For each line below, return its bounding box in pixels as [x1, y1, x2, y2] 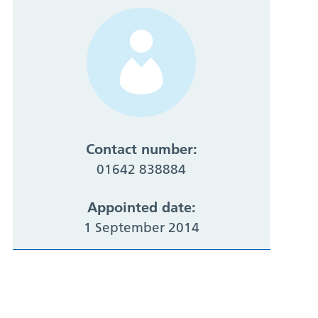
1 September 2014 [83, 219, 199, 236]
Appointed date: [87, 199, 196, 216]
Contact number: [85, 141, 197, 158]
